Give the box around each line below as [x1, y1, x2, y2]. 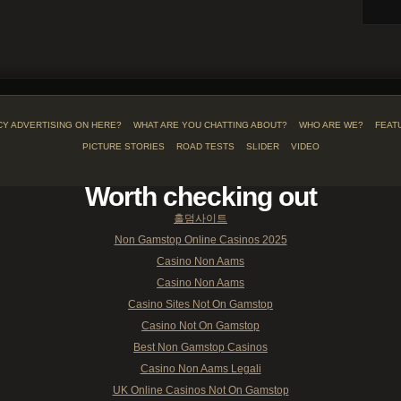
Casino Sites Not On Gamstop [128, 298, 273, 311]
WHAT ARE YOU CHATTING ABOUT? [132, 120, 287, 130]
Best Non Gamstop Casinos [133, 341, 268, 354]
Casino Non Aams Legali [140, 363, 261, 375]
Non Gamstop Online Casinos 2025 [114, 234, 287, 246]
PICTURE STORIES [81, 141, 165, 151]
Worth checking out [84, 182, 317, 211]
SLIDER [245, 141, 279, 151]
